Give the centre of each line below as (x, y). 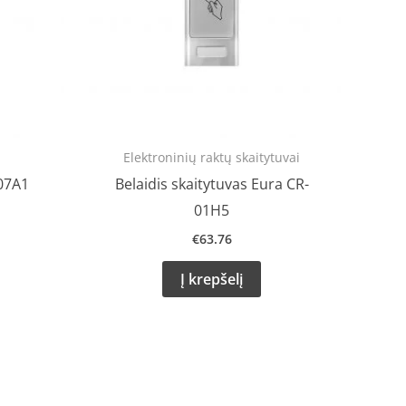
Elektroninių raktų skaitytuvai (212, 158)
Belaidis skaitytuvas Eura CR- (212, 184)
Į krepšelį (212, 280)
